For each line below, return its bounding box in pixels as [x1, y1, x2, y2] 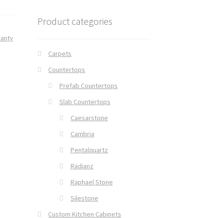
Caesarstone [70, 113, 108, 122]
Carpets [48, 49, 72, 58]
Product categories [37, 15, 112, 28]
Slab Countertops [59, 97, 110, 106]
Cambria [70, 129, 94, 138]
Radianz [70, 161, 93, 170]
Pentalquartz [70, 145, 108, 154]
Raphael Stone [70, 177, 113, 186]
